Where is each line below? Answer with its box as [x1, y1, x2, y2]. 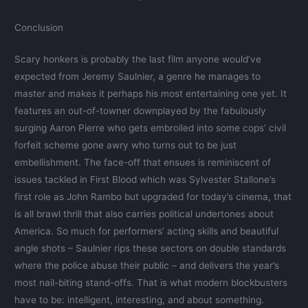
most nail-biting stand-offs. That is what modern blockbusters [14, 277, 288, 289]
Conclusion [14, 21, 64, 33]
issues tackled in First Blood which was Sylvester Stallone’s [14, 174, 276, 186]
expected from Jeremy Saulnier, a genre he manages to [14, 71, 261, 82]
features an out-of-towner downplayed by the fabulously [14, 105, 267, 117]
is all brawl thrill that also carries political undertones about [14, 208, 274, 220]
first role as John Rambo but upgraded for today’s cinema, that [14, 191, 292, 203]
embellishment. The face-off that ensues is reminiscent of [14, 157, 272, 168]
